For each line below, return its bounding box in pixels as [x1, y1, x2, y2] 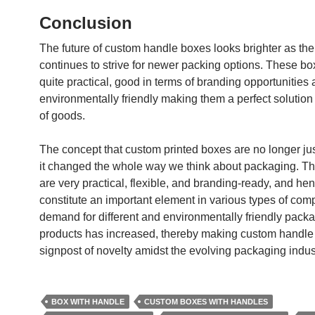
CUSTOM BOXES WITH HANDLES [144, 297, 268, 306]
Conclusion [39, 13, 132, 32]
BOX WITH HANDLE [51, 297, 124, 306]
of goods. [39, 110, 85, 122]
